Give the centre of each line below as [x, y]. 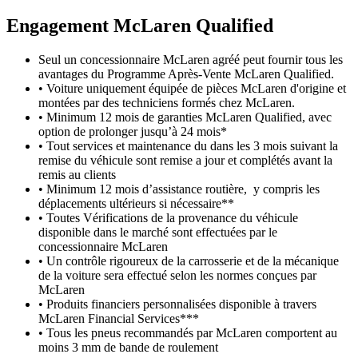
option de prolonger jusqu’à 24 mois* [133, 131]
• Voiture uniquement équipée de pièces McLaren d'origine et [192, 88]
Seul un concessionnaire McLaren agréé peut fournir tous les [191, 59]
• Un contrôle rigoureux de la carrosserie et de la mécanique [189, 261]
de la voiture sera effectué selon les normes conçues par [177, 275]
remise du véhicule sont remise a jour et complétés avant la [185, 160]
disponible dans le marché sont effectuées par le [158, 232]
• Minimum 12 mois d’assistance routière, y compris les [179, 189]
